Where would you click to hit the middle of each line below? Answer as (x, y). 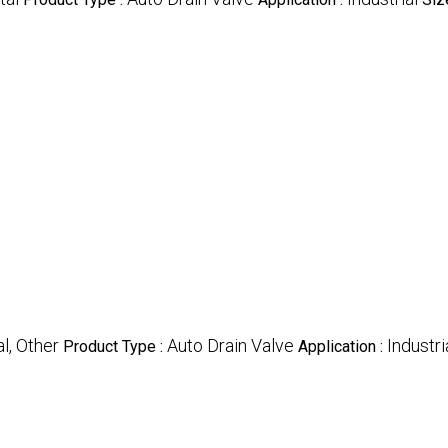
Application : (342, 347)
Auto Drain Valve (230, 346)
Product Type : (115, 347)
